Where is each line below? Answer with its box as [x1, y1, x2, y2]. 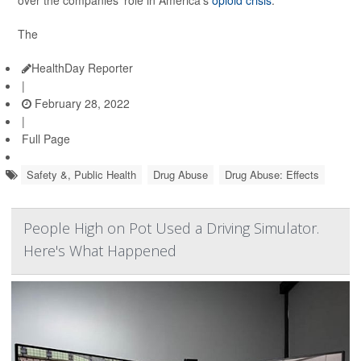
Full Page [22, 131, 70, 147]
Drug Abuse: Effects [225, 167, 319, 183]
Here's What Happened [23, 241, 176, 261]
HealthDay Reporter [31, 60, 133, 77]
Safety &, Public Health [27, 167, 136, 183]
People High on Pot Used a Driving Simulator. [23, 218, 319, 239]
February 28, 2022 [31, 95, 130, 112]
